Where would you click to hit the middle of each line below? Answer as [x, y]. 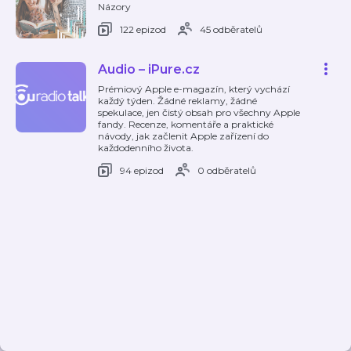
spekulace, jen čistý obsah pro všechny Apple [199, 112]
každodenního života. [146, 148]
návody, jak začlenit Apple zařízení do [183, 136]
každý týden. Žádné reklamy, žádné [177, 101]
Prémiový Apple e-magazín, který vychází [194, 89]
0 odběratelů [227, 170]
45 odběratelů [231, 29]
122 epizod [143, 29]
